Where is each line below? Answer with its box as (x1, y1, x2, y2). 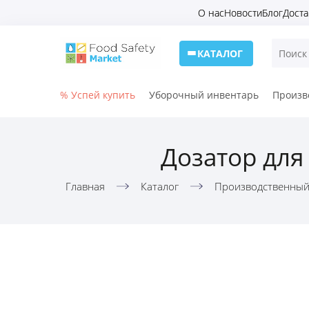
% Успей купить (60, 88, 135, 101)
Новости (224, 6, 262, 19)
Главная (65, 179, 105, 193)
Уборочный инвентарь (149, 88, 259, 101)
